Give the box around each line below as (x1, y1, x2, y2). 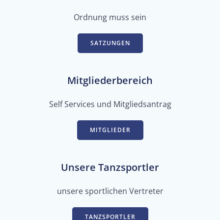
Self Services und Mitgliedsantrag (49, 98, 171, 110)
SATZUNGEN (90, 38, 130, 47)
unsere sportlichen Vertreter (56, 185, 164, 196)
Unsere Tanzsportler (61, 160, 159, 174)
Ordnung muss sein (74, 11, 146, 23)
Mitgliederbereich (67, 73, 153, 87)
